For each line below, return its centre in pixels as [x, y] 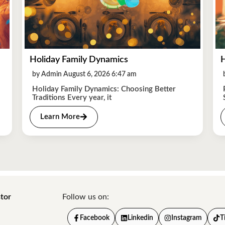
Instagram [187, 218]
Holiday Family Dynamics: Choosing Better [104, 89]
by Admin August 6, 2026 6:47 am [84, 74]
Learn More [60, 117]
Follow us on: [86, 197]
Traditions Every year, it [72, 97]
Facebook [95, 218]
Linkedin [140, 218]
